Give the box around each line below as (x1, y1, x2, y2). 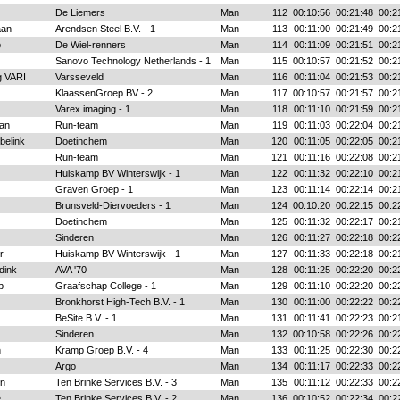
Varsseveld (54, 71, 104, 82)
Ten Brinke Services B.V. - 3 (54, 377, 177, 387)
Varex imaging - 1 (54, 104, 130, 114)
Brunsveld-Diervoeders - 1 (54, 200, 171, 211)
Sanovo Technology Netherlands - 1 (54, 55, 211, 66)
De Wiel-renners (54, 39, 126, 50)
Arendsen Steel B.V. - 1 (54, 23, 155, 34)
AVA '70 (54, 264, 87, 275)
